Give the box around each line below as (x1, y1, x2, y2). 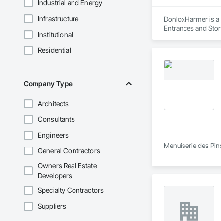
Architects (38, 99, 69, 108)
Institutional (38, 30, 73, 39)
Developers (38, 171, 73, 180)
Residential (38, 46, 71, 55)
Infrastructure (38, 14, 79, 23)
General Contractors (38, 147, 100, 155)
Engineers (38, 131, 69, 140)
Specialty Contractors (38, 186, 104, 195)
